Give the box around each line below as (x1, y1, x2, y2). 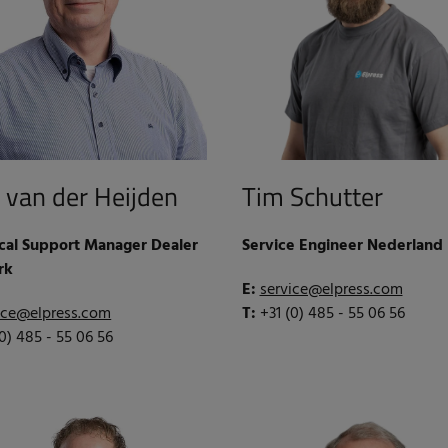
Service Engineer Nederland (241, 233, 443, 260)
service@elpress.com (259, 277, 403, 304)
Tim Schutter (241, 177, 383, 217)
